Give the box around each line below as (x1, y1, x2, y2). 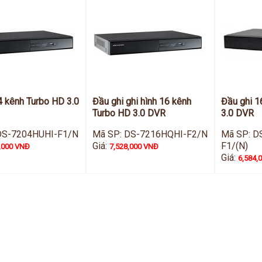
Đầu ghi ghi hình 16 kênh (92, 96, 192, 107)
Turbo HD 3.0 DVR (92, 108, 166, 119)
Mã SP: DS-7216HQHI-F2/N (92, 129, 208, 140)
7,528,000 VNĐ (109, 142, 159, 151)
